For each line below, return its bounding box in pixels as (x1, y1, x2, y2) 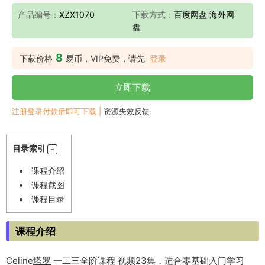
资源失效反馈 (104, 106, 150, 116)
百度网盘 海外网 (174, 9, 234, 20)
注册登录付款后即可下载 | (12, 106, 104, 116)
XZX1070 (59, 9, 95, 20)
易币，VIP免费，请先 (66, 53, 145, 63)
